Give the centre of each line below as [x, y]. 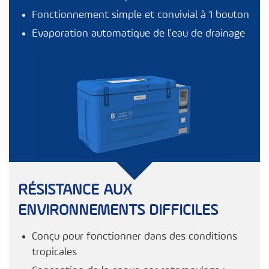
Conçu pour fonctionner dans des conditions [135, 237]
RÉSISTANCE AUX [75, 191]
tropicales [55, 252]
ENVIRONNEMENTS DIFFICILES [118, 211]
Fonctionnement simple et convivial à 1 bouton [141, 15]
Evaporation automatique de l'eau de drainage [139, 34]
